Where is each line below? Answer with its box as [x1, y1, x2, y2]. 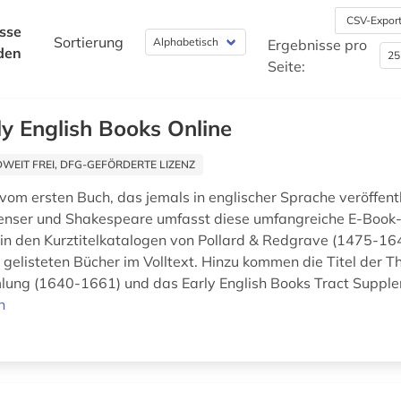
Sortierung [54, 33, 124, 52]
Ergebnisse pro [268, 36, 368, 55]
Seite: [268, 57, 306, 76]
